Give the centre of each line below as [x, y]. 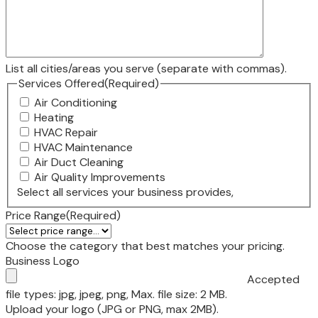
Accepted [273, 279]
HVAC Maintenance [83, 147]
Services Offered [61, 84]
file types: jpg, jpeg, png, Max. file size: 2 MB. [116, 294]
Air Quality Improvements [100, 177]
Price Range [36, 215]
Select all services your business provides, [125, 192]
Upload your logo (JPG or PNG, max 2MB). [112, 309]
